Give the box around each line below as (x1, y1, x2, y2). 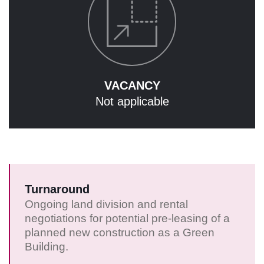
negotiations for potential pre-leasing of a (25, 212, 230, 225)
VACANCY (104, 79, 160, 93)
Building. (25, 240, 68, 253)
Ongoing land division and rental (25, 198, 188, 211)
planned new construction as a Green (25, 226, 214, 239)
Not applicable (95, 95, 169, 108)
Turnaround (25, 183, 90, 196)
